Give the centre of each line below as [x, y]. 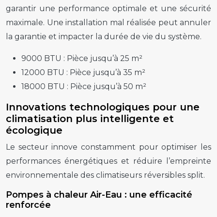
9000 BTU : [44, 58]
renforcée [28, 205]
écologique [34, 130]
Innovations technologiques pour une [103, 107]
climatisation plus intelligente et [90, 118]
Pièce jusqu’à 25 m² [105, 58]
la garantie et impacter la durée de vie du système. [104, 36]
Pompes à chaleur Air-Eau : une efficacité [99, 194]
